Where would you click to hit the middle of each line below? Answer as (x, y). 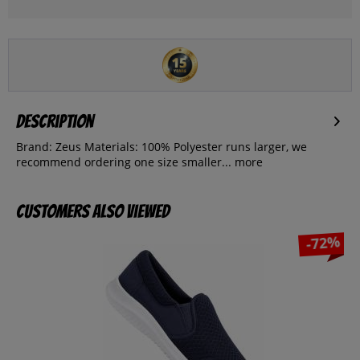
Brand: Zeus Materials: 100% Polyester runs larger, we (162, 147)
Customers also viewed (93, 212)
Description (55, 122)
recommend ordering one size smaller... (124, 162)
